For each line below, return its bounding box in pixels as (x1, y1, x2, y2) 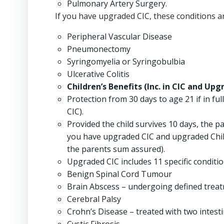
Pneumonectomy (67, 43, 130, 54)
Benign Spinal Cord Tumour (67, 168, 172, 179)
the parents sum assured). (67, 143, 165, 154)
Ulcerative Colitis (67, 68, 129, 79)
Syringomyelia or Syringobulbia (67, 56, 185, 67)
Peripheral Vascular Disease (67, 31, 172, 42)
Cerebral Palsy (67, 193, 121, 204)
